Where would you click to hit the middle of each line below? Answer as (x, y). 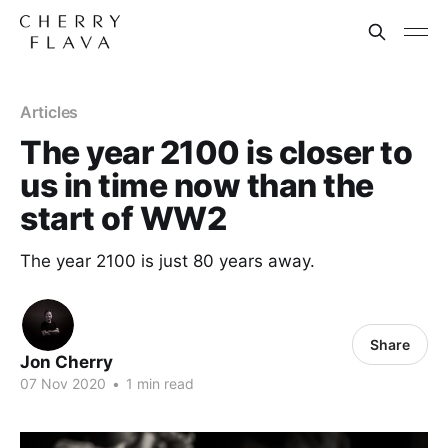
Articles (49, 112)
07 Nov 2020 (63, 383)
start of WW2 (123, 218)
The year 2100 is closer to (216, 152)
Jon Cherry (66, 362)
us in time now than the (197, 185)
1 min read (158, 383)
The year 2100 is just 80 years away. (167, 261)
